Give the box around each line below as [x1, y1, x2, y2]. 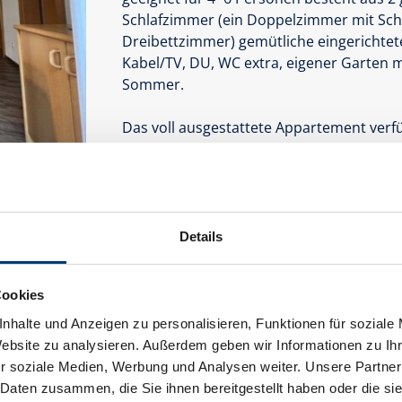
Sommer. [121, 74, 184, 94]
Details [179, 228, 223, 244]
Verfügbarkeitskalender [123, 252, 293, 273]
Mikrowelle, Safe [121, 181, 231, 202]
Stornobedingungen [139, 280, 276, 301]
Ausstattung [123, 227, 214, 248]
